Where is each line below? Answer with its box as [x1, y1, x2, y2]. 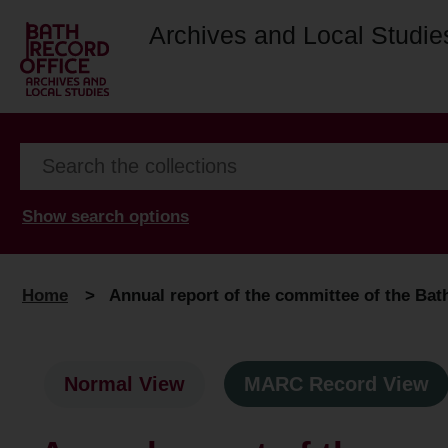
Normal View [64, 373, 185, 396]
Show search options [22, 206, 189, 226]
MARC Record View [244, 373, 429, 396]
